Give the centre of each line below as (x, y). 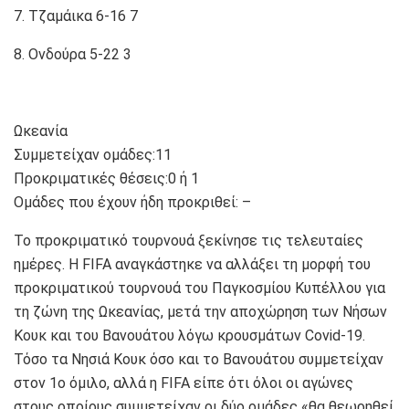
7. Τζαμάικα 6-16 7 (76, 16)
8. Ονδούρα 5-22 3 (73, 54)
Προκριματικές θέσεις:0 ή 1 (106, 178)
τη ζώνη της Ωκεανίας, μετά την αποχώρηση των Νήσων (200, 311)
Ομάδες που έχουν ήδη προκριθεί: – (132, 202)
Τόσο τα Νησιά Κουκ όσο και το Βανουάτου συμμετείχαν (199, 359)
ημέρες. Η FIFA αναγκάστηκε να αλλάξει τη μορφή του (192, 264)
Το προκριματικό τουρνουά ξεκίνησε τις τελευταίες (189, 240)
